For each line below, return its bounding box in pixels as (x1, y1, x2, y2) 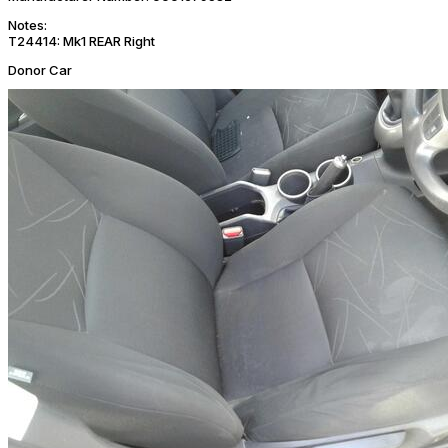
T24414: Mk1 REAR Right (8, 32, 155, 49)
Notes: (8, 16, 47, 33)
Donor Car (8, 61, 72, 78)
